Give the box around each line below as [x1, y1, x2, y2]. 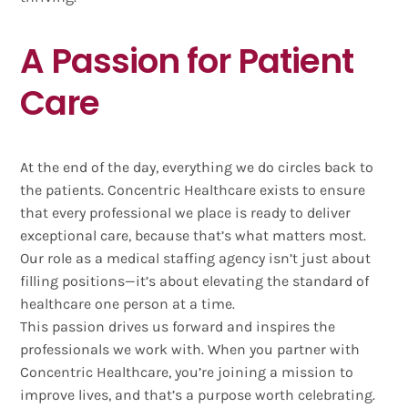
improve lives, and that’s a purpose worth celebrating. [20, 385, 376, 403]
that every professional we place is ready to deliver [20, 203, 352, 221]
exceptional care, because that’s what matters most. [20, 226, 367, 244]
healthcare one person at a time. [20, 294, 236, 312]
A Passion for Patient [20, 36, 354, 85]
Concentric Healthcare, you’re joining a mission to [20, 362, 354, 381]
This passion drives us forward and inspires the [20, 317, 336, 335]
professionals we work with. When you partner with [20, 340, 361, 358]
